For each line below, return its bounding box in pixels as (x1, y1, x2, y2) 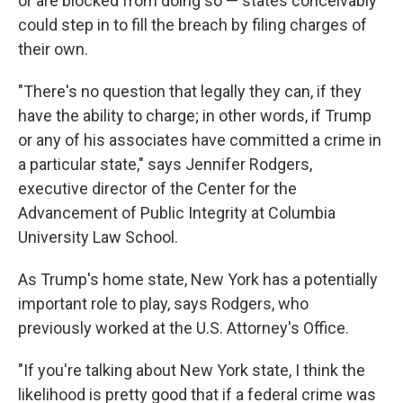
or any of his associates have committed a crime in (18, 130, 381, 149)
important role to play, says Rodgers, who (18, 294, 309, 313)
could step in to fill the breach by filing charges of (18, 15, 367, 34)
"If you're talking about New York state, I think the (18, 361, 365, 380)
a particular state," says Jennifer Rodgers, (18, 155, 312, 174)
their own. (18, 40, 88, 58)
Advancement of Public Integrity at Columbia (18, 203, 336, 222)
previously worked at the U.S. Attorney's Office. (18, 318, 349, 337)
